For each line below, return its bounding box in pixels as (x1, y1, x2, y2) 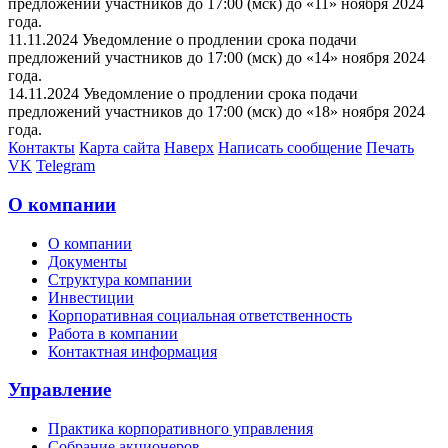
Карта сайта (79, 139, 160, 157)
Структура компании (48, 270, 192, 288)
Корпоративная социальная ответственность (48, 306, 352, 324)
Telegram (36, 157, 95, 175)
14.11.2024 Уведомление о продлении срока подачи (8, 85, 358, 103)
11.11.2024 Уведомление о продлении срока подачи (8, 31, 357, 49)
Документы (48, 252, 127, 270)
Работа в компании (48, 324, 178, 342)
